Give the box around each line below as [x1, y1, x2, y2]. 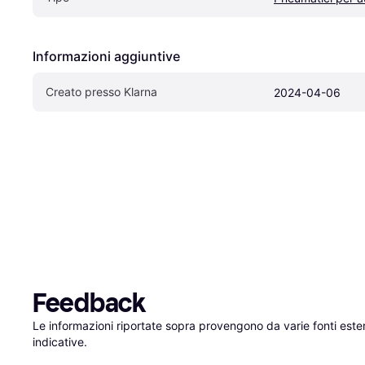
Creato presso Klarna [46, 84, 157, 99]
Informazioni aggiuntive [33, 47, 180, 64]
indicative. [33, 334, 87, 349]
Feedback [33, 287, 146, 319]
